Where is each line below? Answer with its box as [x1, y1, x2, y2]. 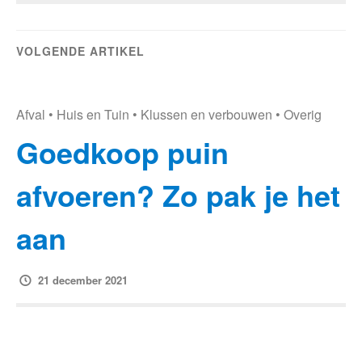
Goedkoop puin [16, 130, 229, 173]
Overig [284, 104, 322, 124]
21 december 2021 [38, 272, 128, 288]
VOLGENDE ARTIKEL [16, 42, 145, 59]
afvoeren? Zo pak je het [16, 173, 340, 216]
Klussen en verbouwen [141, 104, 272, 124]
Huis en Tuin [57, 104, 129, 124]
